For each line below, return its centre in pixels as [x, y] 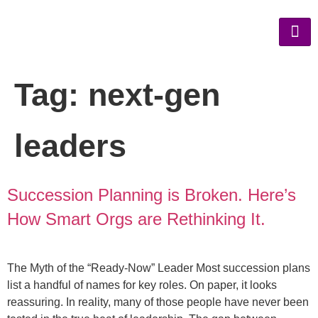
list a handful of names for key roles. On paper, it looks [142, 285]
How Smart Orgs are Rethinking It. [136, 219]
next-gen [154, 95]
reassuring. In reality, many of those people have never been [158, 302]
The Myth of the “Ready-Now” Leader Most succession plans [159, 268]
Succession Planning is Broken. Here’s [152, 195]
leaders [70, 146]
